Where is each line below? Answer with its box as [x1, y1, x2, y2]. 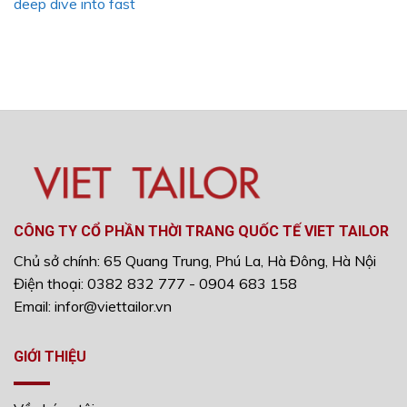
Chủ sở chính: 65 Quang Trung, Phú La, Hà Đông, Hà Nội [14, 252, 376, 271]
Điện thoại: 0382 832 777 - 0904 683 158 [14, 274, 297, 293]
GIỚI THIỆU [14, 348, 86, 366]
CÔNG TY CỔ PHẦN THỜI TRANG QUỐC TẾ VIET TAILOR [14, 223, 389, 241]
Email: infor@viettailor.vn [14, 297, 172, 316]
